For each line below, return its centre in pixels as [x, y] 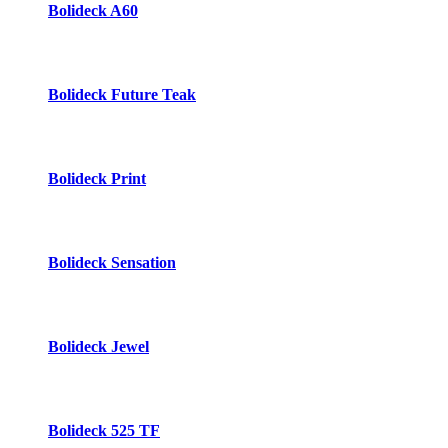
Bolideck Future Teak [122, 94]
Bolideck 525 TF [104, 430]
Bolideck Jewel [98, 346]
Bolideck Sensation [112, 262]
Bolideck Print [97, 178]
